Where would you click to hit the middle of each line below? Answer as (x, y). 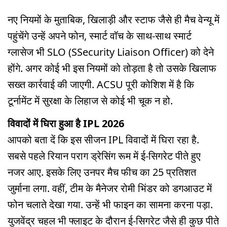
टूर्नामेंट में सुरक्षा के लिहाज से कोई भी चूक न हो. (93, 100)
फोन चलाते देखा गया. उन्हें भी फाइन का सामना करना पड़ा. (110, 204)
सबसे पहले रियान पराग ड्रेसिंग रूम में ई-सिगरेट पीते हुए (104, 156)
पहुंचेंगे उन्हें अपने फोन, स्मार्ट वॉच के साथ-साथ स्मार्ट (100, 35)
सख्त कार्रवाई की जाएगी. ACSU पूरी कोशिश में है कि (101, 84)
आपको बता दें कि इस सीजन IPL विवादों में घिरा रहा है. (103, 139)
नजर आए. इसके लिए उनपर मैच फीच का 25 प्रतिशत (102, 172)
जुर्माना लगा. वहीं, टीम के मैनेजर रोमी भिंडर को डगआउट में (110, 188)
